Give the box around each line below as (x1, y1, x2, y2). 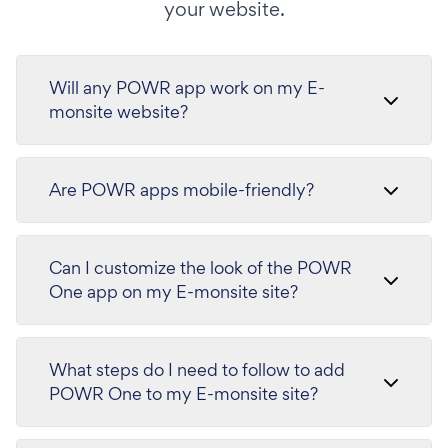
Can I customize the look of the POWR (49, 256, 352, 280)
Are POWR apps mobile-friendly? (49, 178, 314, 202)
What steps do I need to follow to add (49, 358, 345, 382)
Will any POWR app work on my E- (49, 76, 325, 100)
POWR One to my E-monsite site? (49, 382, 318, 406)
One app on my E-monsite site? (49, 280, 298, 304)
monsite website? (49, 100, 188, 124)
